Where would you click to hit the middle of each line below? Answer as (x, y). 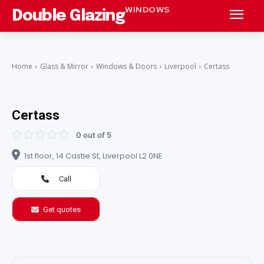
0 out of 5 (94, 135)
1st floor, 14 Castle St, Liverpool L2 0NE (93, 156)
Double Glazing (68, 16)
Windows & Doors (126, 66)
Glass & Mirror (64, 66)
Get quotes (62, 209)
